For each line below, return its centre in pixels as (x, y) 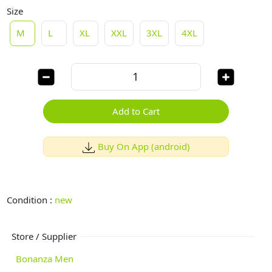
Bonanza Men (45, 258)
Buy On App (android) (144, 146)
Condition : (31, 200)
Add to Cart (136, 111)
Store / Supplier (44, 236)
